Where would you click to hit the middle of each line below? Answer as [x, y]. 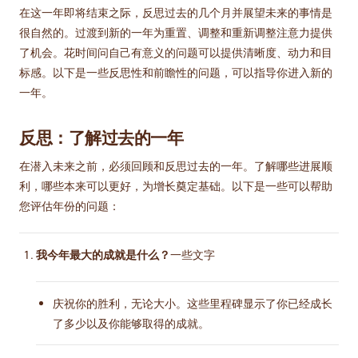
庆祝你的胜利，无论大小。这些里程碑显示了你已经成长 [193, 304]
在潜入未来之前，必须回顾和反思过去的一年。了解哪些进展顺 [176, 166]
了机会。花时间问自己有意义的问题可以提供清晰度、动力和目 [176, 53]
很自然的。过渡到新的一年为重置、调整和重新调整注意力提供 [176, 33]
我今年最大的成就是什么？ [103, 255]
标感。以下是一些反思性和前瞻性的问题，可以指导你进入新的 [176, 73]
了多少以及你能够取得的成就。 [131, 324]
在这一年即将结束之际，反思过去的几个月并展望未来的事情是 [176, 13]
